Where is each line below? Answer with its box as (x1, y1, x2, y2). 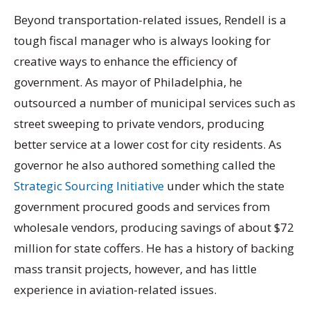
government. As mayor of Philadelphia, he (14, 74, 242, 91)
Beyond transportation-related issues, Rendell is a (14, 12, 286, 28)
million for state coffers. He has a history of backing (14, 240, 294, 257)
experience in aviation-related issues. (14, 282, 217, 298)
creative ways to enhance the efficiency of (14, 53, 237, 70)
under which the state (164, 178, 284, 194)
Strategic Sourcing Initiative (14, 178, 164, 194)
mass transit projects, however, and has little (14, 261, 257, 277)
